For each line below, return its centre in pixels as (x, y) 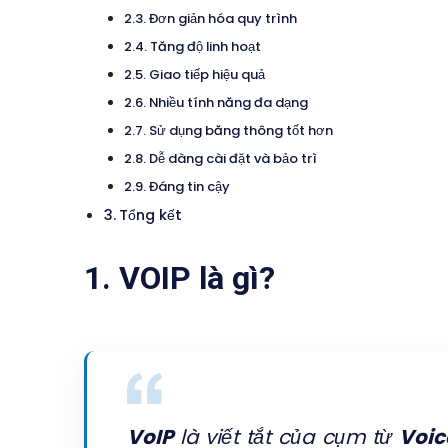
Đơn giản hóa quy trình (222, 19)
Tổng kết (150, 215)
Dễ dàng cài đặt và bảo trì (232, 159)
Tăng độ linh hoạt (205, 47)
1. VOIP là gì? (179, 278)
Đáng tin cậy (189, 187)
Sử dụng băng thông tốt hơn (240, 131)
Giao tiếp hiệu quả (206, 75)
